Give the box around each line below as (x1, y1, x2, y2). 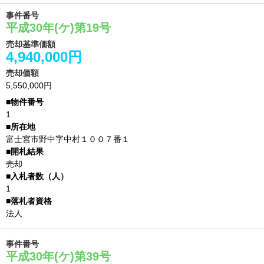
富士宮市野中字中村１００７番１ (6, 134, 130, 144)
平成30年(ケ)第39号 (6, 250, 111, 263)
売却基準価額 (6, 39, 55, 49)
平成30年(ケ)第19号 (6, 21, 111, 34)
